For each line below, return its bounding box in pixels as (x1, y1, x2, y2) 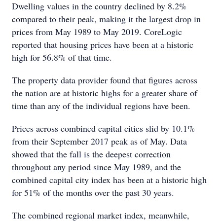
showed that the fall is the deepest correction (12, 148, 171, 160)
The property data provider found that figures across (12, 74, 197, 86)
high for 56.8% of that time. (12, 51, 112, 63)
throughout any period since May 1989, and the (12, 161, 181, 173)
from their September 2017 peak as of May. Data (12, 135, 187, 147)
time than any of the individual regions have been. (12, 100, 190, 111)
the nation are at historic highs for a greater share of (12, 87, 197, 99)
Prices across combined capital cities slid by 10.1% (12, 122, 195, 134)
